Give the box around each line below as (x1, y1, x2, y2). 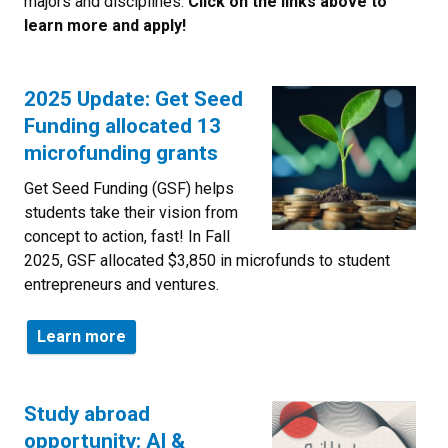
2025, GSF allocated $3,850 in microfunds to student (24, 250, 390, 270)
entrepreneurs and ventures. (24, 274, 219, 294)
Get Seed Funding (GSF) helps (24, 178, 234, 198)
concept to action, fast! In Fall (24, 226, 230, 246)
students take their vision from (24, 202, 238, 222)
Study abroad (24, 401, 150, 426)
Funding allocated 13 (24, 113, 221, 138)
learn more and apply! (24, 15, 186, 35)
